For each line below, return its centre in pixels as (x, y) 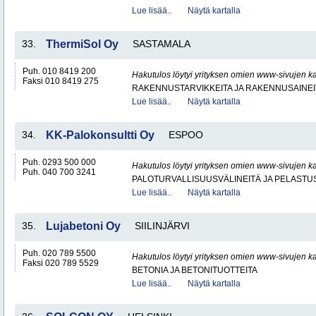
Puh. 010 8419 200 (59, 71)
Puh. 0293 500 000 (59, 162)
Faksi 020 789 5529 (61, 263)
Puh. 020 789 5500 (59, 253)
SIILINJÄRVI (162, 226)
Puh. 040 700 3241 (59, 172)
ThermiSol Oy (82, 44)
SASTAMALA (162, 44)
